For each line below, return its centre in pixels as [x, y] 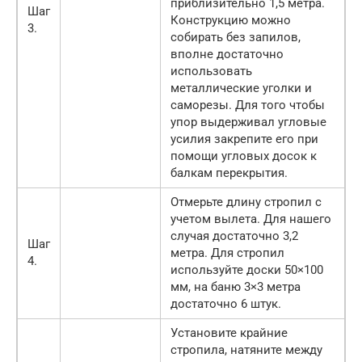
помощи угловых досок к [244, 156]
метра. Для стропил [227, 253]
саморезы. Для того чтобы [248, 105]
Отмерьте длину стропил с [246, 202]
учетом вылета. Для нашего [251, 219]
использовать [211, 72]
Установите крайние [229, 333]
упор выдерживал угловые [248, 122]
